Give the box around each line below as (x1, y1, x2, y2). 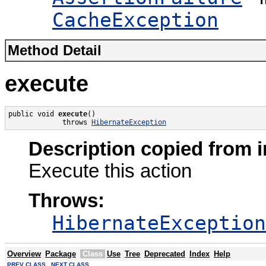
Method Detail (8, 42, 102, 59)
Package (45, 249, 76, 259)
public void (8, 109, 58, 118)
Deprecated (144, 249, 185, 259)
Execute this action (28, 160, 192, 182)
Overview (7, 249, 41, 259)
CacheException (52, 9, 218, 32)
